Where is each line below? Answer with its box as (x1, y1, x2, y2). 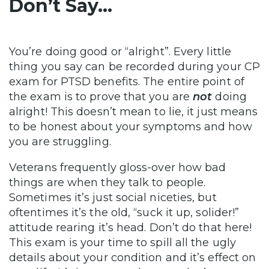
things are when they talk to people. (9, 176, 206, 190)
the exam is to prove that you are (9, 90, 193, 104)
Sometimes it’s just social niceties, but (9, 191, 217, 205)
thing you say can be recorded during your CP (9, 60, 260, 74)
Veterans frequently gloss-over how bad (9, 161, 226, 175)
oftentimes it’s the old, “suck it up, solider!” (9, 206, 240, 220)
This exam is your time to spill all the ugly (9, 236, 236, 250)
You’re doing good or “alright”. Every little (9, 45, 231, 59)
